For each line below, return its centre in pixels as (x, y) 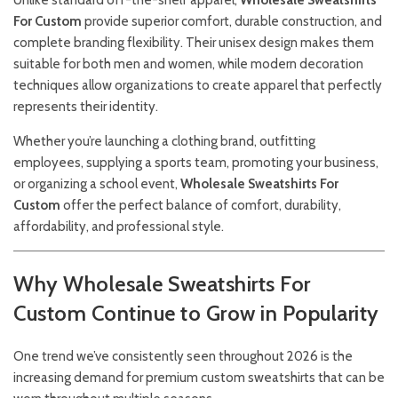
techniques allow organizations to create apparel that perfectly (198, 85)
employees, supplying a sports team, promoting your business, (196, 163)
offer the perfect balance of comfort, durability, (201, 205)
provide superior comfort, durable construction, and (232, 21)
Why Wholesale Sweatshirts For (162, 284)
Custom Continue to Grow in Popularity (196, 313)
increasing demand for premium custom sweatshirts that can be (199, 378)
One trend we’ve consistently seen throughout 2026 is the (183, 356)
